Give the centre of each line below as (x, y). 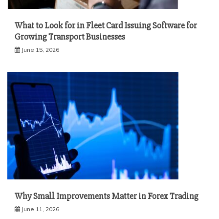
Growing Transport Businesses (70, 37)
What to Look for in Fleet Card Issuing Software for (106, 26)
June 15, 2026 (40, 50)
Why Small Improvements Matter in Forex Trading (107, 196)
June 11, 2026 (40, 209)
